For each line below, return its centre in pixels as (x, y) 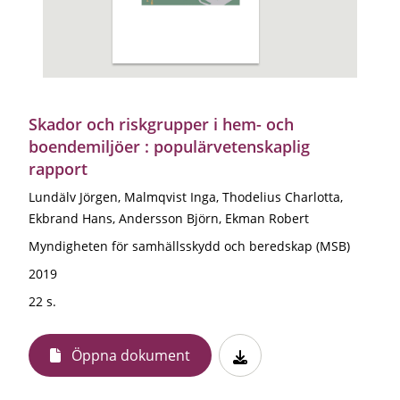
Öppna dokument (131, 355)
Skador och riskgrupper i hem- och (161, 124)
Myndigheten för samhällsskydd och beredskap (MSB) (189, 246)
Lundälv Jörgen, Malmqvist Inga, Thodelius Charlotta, (186, 196)
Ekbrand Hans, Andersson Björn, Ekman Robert (169, 218)
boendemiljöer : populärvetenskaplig (169, 146)
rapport (58, 168)
